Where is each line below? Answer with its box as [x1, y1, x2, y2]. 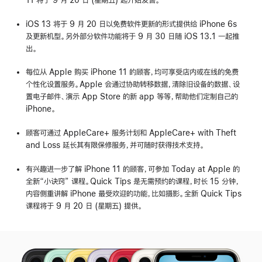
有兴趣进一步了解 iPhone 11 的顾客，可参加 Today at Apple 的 [26, 165, 240, 174]
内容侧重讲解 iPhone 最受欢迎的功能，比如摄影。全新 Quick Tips [26, 189, 242, 198]
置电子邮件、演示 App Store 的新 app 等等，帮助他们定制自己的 [26, 92, 239, 101]
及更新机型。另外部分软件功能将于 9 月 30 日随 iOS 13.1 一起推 [26, 32, 240, 40]
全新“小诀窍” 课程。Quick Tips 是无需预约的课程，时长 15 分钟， [26, 177, 240, 186]
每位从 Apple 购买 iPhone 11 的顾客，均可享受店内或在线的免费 [26, 68, 239, 77]
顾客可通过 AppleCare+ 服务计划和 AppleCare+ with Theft [26, 129, 237, 137]
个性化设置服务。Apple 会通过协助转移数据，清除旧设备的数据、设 [26, 80, 240, 89]
